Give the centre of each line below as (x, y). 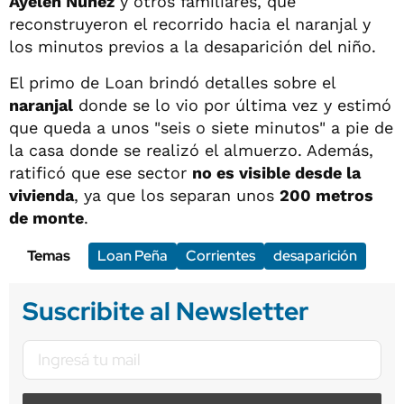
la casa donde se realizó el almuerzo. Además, (191, 150)
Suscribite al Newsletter (165, 311)
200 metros (326, 195)
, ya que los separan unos (177, 195)
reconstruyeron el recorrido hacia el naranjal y (190, 23)
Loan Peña (133, 255)
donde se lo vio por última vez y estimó (232, 105)
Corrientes (220, 255)
